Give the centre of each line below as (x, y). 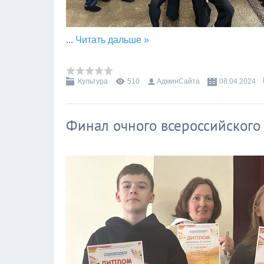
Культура (93, 81)
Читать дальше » (112, 40)
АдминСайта (178, 81)
